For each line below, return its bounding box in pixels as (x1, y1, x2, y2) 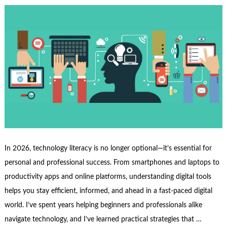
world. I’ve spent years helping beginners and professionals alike (4, 201, 202, 209)
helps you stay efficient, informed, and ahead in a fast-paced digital (4, 187, 212, 195)
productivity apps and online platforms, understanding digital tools (4, 173, 211, 180)
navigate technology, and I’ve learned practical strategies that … (4, 215, 202, 223)
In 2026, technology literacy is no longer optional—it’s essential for (4, 144, 212, 152)
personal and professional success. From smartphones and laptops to (4, 159, 219, 166)
